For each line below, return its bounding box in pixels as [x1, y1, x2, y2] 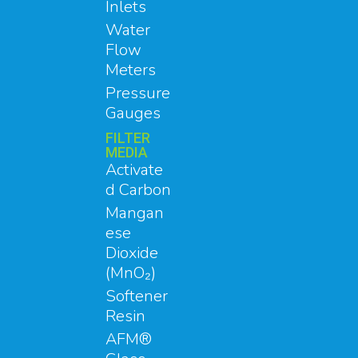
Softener [105, 284, 168, 307]
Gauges [105, 101, 161, 124]
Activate [105, 158, 163, 181]
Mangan [105, 201, 164, 224]
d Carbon [105, 178, 171, 201]
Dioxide [105, 241, 158, 264]
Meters [105, 58, 156, 81]
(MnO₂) [105, 261, 156, 284]
